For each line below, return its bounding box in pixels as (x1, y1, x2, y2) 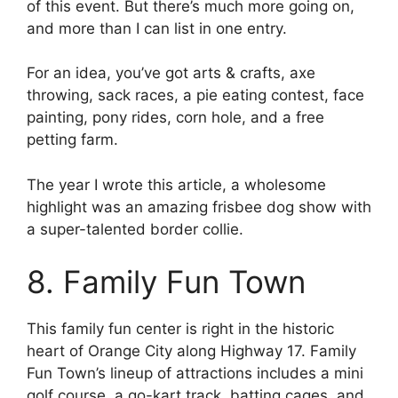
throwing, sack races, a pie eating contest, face (27, 86, 364, 105)
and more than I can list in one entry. (27, 19, 287, 37)
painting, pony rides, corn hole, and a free (27, 108, 324, 127)
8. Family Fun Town (27, 263, 306, 301)
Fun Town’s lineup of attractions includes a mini (27, 364, 363, 383)
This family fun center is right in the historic (27, 320, 334, 338)
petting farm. (27, 131, 123, 149)
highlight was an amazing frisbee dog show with (27, 197, 371, 216)
